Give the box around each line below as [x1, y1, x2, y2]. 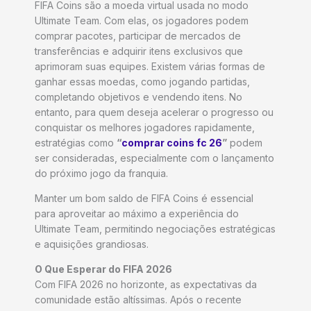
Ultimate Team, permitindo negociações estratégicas [35, 222, 276, 235]
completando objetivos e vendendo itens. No [35, 90, 242, 103]
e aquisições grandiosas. [35, 237, 149, 250]
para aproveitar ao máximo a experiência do [35, 207, 239, 219]
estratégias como [35, 136, 117, 149]
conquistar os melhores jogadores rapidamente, [35, 121, 255, 133]
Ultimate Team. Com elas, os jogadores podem [35, 14, 249, 26]
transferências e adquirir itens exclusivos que [35, 44, 243, 57]
